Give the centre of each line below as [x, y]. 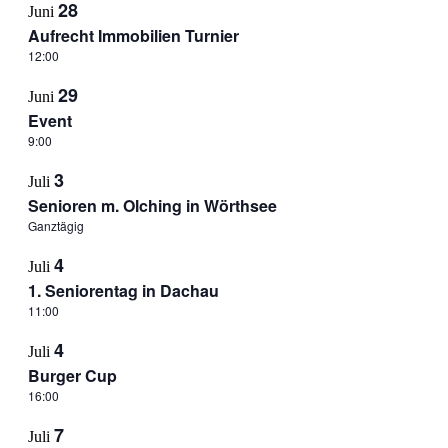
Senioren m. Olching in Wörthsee [152, 205]
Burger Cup [72, 375]
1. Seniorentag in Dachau [123, 290]
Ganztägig [55, 225]
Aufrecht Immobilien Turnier [133, 35]
